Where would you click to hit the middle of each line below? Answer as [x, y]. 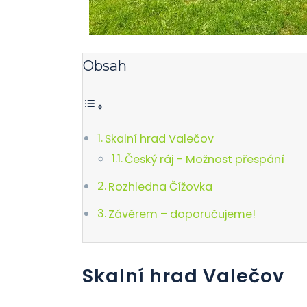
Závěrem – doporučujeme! [182, 214]
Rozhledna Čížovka [161, 187]
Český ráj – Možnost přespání [205, 159]
